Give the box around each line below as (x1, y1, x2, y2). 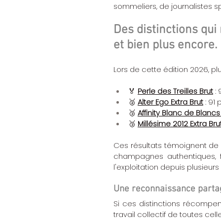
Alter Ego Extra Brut (138, 97, 203, 108)
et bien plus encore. (113, 38, 217, 53)
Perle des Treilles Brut (138, 86, 213, 97)
